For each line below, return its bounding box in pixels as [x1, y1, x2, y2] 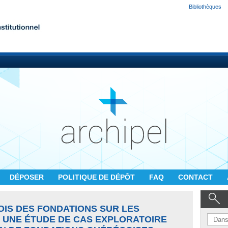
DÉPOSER [10, 173, 46, 181]
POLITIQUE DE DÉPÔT [58, 173, 137, 181]
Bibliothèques [189, 4, 221, 10]
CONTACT [178, 173, 215, 181]
